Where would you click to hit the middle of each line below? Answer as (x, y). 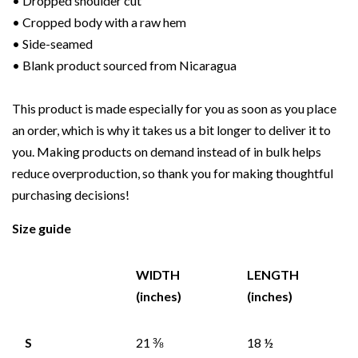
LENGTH (273, 275)
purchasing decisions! (71, 195)
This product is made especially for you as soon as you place (174, 109)
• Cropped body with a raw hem (99, 22)
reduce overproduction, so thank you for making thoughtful (173, 173)
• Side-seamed (52, 44)
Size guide (42, 229)
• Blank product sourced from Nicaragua (124, 66)
